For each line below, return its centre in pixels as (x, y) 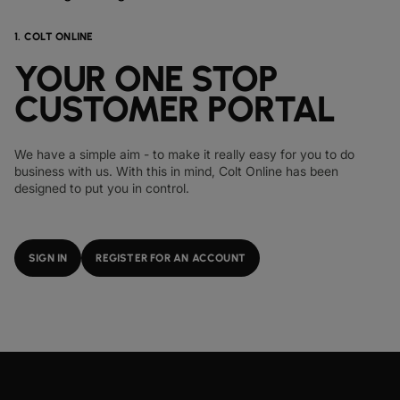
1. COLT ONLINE (54, 37)
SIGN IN (48, 258)
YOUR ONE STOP (146, 79)
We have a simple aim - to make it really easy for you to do (184, 154)
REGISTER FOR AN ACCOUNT (171, 258)
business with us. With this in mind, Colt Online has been (176, 171)
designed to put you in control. (102, 188)
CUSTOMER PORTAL (175, 109)
